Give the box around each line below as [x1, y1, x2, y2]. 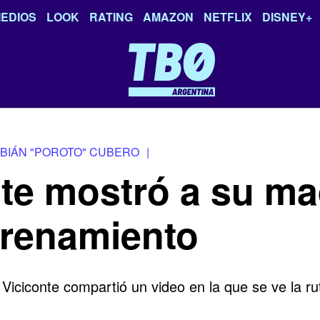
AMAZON [143, 9, 194, 25]
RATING [89, 9, 133, 25]
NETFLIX [204, 9, 252, 25]
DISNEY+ [262, 9, 312, 25]
